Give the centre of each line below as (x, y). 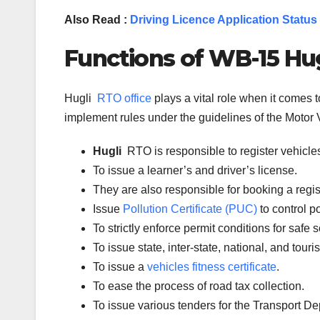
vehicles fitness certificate (212, 267)
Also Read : (97, 19)
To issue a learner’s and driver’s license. (195, 171)
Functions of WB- (161, 58)
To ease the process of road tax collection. (199, 286)
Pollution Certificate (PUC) (190, 209)
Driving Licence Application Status (224, 19)
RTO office (124, 99)
